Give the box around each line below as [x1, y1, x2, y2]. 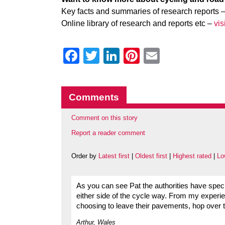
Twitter [99, 47, 147, 65]
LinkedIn [120, 47, 181, 65]
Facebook [79, 47, 151, 65]
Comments [69, 92, 119, 102]
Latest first [98, 152, 130, 160]
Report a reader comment [71, 129, 145, 137]
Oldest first [135, 152, 167, 160]
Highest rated [173, 152, 211, 160]
